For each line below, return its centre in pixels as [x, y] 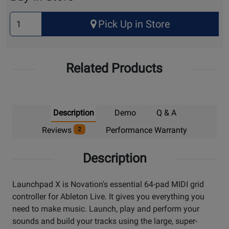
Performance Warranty [146, 130]
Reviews [58, 130]
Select [21, 17]
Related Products [114, 68]
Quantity [25, 30]
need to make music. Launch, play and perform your [106, 209]
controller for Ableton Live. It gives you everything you [108, 197]
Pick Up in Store [133, 24]
